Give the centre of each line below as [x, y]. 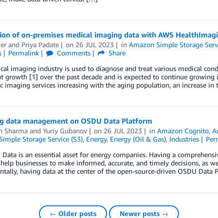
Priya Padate [40, 45]
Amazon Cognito [183, 131]
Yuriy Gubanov [65, 131]
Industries [184, 139]
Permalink [24, 53]
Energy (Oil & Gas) [138, 139]
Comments [73, 53]
